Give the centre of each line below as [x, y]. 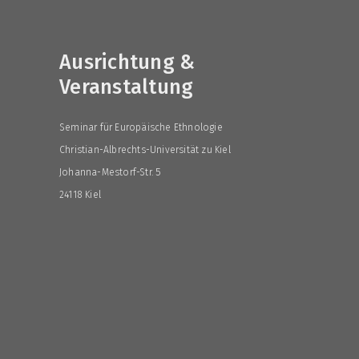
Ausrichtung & [127, 62]
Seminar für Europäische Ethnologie [141, 127]
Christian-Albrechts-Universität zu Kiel [145, 149]
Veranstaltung [127, 87]
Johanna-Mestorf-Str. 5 [110, 172]
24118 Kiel [80, 194]
